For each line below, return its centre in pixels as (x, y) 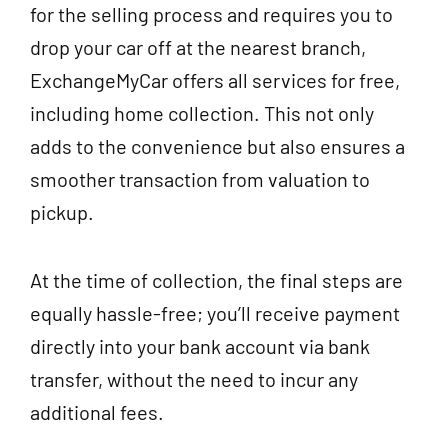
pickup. (62, 212)
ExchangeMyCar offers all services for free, (215, 80)
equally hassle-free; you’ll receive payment (215, 313)
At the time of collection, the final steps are (216, 280)
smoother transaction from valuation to (200, 179)
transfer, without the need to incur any (194, 379)
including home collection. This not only (202, 113)
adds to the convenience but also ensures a (217, 146)
